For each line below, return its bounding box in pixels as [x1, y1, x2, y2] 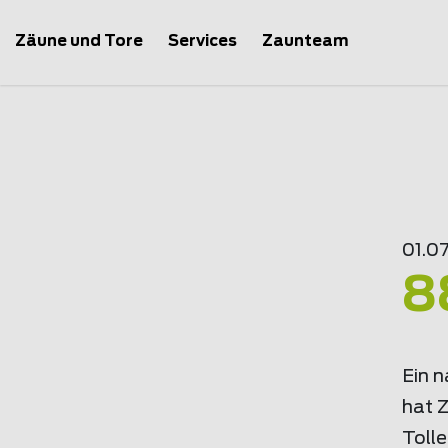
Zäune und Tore [15, 33, 143, 49]
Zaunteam [262, 33, 349, 49]
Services [168, 33, 237, 49]
